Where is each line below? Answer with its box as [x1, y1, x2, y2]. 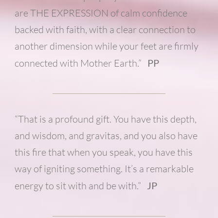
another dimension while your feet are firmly [14, 39, 199, 52]
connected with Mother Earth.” [14, 56, 147, 69]
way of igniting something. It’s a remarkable [14, 162, 194, 175]
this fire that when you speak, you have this [14, 145, 193, 158]
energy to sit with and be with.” [14, 179, 147, 192]
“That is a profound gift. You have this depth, [14, 112, 197, 125]
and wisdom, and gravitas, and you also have [14, 129, 198, 142]
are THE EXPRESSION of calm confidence [14, 6, 187, 19]
